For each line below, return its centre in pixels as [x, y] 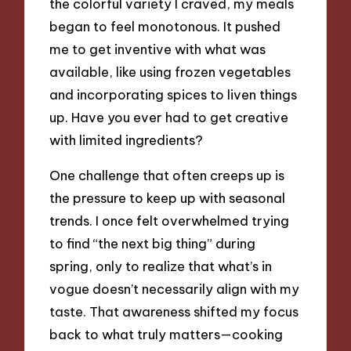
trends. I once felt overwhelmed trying [170, 220]
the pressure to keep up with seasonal [168, 197]
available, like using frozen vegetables [170, 72]
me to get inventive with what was [158, 49]
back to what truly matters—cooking [166, 334]
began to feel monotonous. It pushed [165, 27]
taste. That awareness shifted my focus [174, 311]
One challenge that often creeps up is [167, 175]
